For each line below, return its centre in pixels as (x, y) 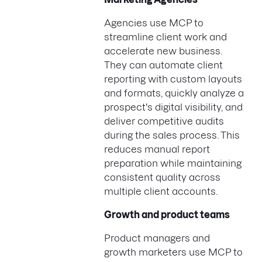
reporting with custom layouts (173, 79)
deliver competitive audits (164, 121)
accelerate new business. (163, 51)
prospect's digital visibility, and (173, 107)
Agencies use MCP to (154, 23)
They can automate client (163, 65)
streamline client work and (166, 37)
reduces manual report (157, 149)
